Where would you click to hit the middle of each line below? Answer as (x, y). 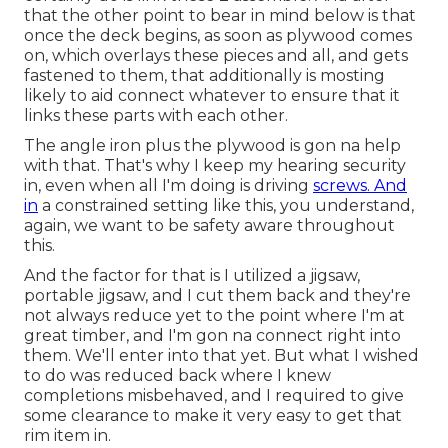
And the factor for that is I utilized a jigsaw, (192, 275)
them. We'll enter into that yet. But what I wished (221, 355)
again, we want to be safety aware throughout (209, 225)
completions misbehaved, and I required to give (214, 395)
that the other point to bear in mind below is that (220, 15)
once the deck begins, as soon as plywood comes (218, 35)
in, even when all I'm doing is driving (168, 185)
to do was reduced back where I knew (177, 375)
